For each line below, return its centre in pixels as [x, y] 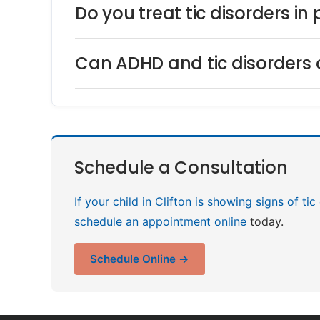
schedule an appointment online [160, 221]
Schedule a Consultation [181, 168]
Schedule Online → [140, 259]
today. [265, 221]
